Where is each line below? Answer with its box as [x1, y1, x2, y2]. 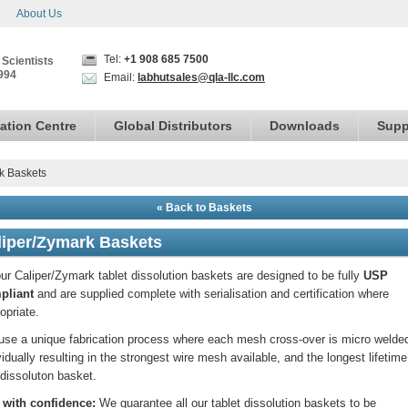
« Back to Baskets [156, 201, 252, 214]
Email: [101, 71, 138, 84]
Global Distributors [114, 118, 232, 133]
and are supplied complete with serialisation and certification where [34, 287, 389, 301]
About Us [16, 7, 62, 20]
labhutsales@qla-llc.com [138, 71, 265, 84]
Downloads [270, 118, 340, 133]
